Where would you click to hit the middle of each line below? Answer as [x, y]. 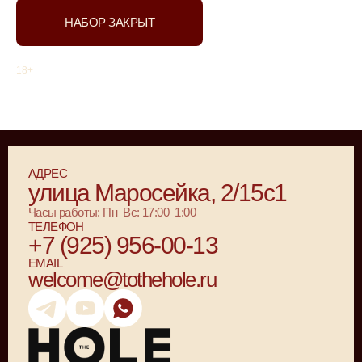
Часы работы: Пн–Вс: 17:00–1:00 [112, 212]
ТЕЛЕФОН [56, 227]
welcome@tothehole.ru [122, 280]
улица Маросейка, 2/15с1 [158, 193]
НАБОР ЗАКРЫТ [109, 22]
